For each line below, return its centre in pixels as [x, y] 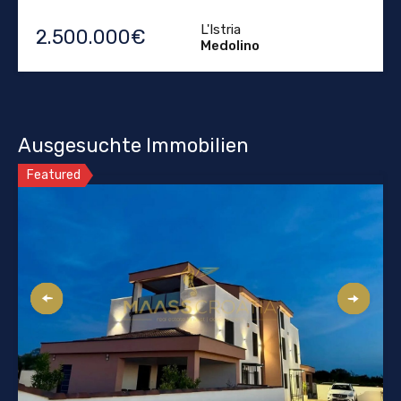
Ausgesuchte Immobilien [133, 146]
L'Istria [221, 30]
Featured [54, 175]
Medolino [230, 46]
